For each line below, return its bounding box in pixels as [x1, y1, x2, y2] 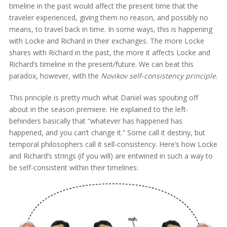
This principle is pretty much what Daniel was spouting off [9, 92, 198, 102]
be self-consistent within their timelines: [9, 162, 138, 172]
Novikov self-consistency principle [100, 70, 216, 81]
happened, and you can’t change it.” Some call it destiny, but [9, 127, 205, 137]
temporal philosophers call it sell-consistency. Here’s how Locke [9, 139, 217, 149]
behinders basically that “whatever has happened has [9, 116, 182, 126]
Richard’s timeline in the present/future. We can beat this [9, 59, 194, 69]
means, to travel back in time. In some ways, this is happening [9, 24, 212, 34]
